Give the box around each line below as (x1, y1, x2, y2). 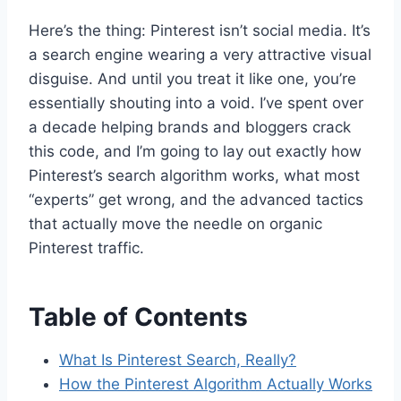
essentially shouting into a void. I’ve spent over (29, 93, 363, 112)
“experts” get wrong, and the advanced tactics (29, 190, 363, 209)
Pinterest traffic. (29, 238, 144, 257)
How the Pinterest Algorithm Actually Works (59, 374, 372, 393)
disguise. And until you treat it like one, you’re (29, 69, 356, 88)
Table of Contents (29, 301, 248, 332)
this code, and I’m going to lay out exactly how (29, 141, 362, 160)
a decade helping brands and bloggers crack (29, 117, 351, 136)
